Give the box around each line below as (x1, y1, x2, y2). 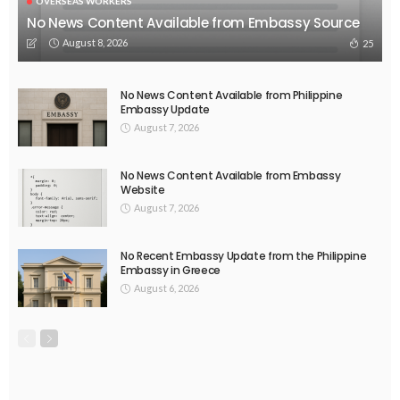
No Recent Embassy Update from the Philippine (121, 247, 367, 263)
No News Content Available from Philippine (121, 87, 343, 103)
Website (121, 181, 165, 197)
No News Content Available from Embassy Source (27, 12, 360, 32)
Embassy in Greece (121, 262, 221, 278)
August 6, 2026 (134, 281, 199, 294)
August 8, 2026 (62, 36, 128, 48)
